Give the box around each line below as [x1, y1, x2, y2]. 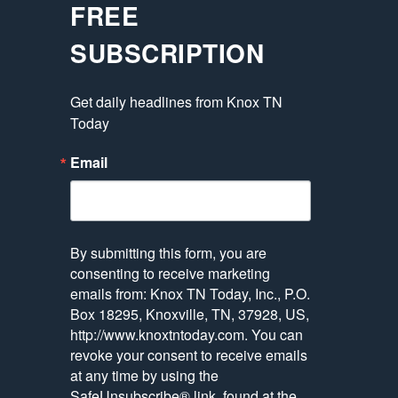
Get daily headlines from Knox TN [70, 92, 283, 113]
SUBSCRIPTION [70, 35, 265, 72]
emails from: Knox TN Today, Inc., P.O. [70, 283, 311, 305]
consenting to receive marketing [70, 263, 271, 284]
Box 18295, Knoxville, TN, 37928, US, [70, 304, 310, 325]
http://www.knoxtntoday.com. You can [70, 324, 304, 346]
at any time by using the [70, 365, 219, 386]
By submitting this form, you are [70, 243, 267, 264]
